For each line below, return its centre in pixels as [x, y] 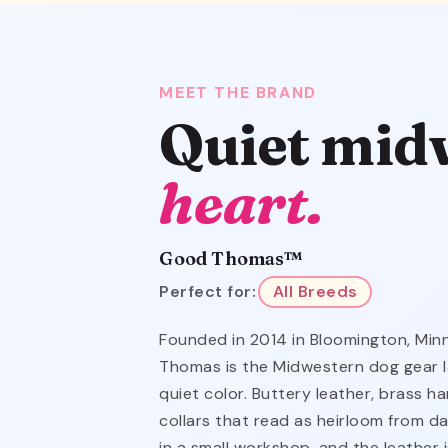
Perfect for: [208, 292]
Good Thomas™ [231, 258]
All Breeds [315, 292]
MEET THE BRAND [238, 92]
